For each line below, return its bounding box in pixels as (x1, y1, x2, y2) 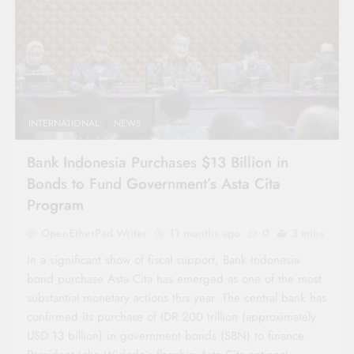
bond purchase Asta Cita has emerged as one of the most (27, 269, 322, 288)
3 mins (292, 224, 324, 241)
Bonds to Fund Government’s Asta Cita (27, 172, 281, 194)
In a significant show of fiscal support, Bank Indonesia (27, 250, 299, 269)
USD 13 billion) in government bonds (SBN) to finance (27, 326, 304, 345)
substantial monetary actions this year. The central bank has (27, 288, 326, 307)
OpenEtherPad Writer (41, 224, 147, 241)
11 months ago (169, 224, 240, 241)
